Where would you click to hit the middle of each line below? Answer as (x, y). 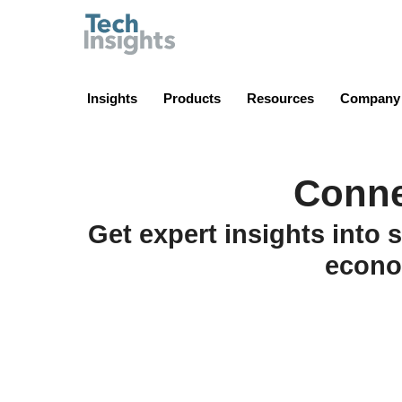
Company (370, 98)
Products (192, 98)
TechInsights (225, 23)
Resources (280, 98)
